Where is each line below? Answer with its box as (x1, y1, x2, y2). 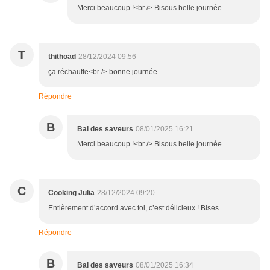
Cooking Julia (48, 188, 95, 197)
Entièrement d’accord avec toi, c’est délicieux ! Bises (48, 203, 219, 212)
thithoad (48, 52, 76, 61)
